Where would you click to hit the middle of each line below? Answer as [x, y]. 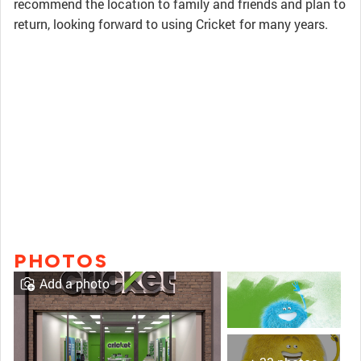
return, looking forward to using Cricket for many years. [171, 24]
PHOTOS [61, 261]
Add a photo [75, 283]
